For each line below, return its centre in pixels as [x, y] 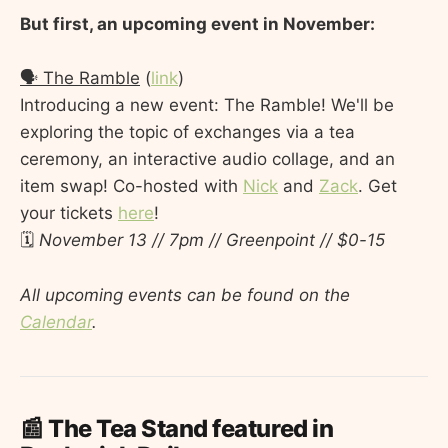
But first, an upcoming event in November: [197, 24]
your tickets [69, 213]
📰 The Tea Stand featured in [177, 429]
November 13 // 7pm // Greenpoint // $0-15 [212, 240]
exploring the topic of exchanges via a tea [187, 132]
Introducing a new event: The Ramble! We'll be [207, 105]
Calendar [56, 321]
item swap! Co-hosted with [131, 186]
